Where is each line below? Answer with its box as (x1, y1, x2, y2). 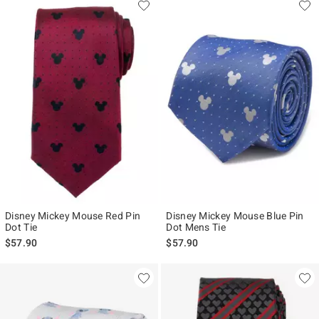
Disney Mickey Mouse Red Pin (5, 209, 141, 221)
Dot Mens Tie (166, 221, 226, 233)
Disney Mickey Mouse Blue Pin (166, 209, 304, 221)
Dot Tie (5, 221, 38, 233)
